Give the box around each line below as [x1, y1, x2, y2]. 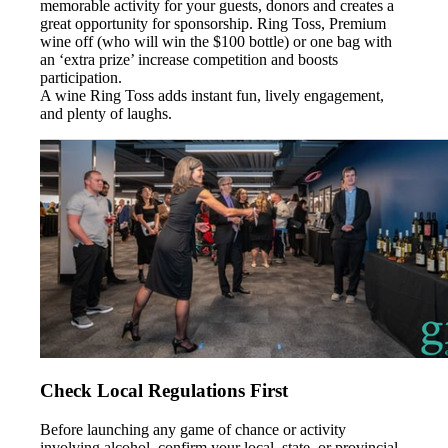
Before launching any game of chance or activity [40, 421, 346, 439]
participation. [40, 68, 122, 86]
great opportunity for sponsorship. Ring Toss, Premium [40, 14, 386, 32]
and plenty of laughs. [40, 104, 172, 122]
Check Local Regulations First [40, 380, 288, 402]
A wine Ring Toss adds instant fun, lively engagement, [40, 86, 384, 104]
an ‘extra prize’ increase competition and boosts [40, 50, 338, 68]
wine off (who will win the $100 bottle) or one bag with [40, 32, 392, 50]
